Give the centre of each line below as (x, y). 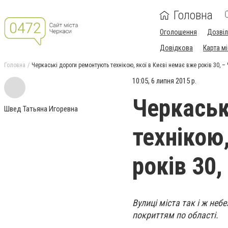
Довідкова (176, 48)
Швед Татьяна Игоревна (41, 109)
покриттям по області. (175, 215)
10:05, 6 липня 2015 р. (164, 81)
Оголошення (178, 32)
